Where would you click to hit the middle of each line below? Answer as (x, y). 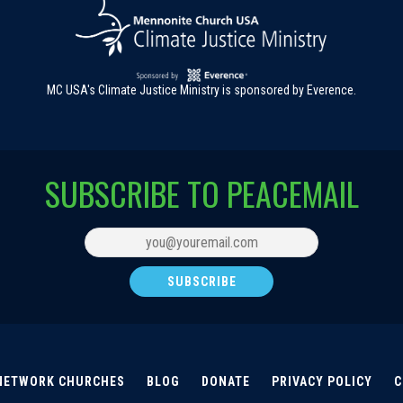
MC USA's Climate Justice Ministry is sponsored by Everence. (201, 90)
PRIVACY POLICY (322, 381)
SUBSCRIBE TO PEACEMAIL (201, 193)
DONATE (226, 381)
